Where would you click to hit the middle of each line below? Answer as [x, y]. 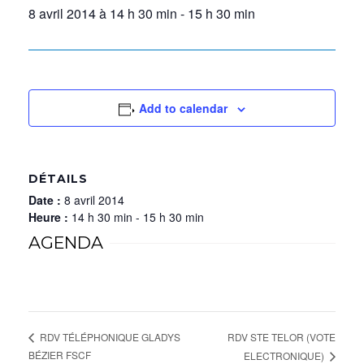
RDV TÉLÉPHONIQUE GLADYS [109, 337]
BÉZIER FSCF [60, 354]
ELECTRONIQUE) [285, 355]
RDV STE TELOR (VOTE [282, 336]
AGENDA [66, 243]
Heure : [50, 217]
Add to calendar [184, 108]
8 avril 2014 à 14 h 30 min [103, 13]
